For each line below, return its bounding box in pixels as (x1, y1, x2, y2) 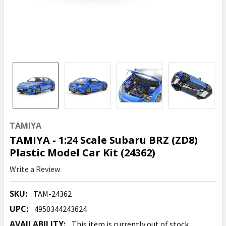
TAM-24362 (33, 189, 72, 199)
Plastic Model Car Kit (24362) (10, 146, 155, 159)
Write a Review (10, 164, 60, 175)
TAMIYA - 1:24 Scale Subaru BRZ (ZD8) (10, 133, 198, 147)
